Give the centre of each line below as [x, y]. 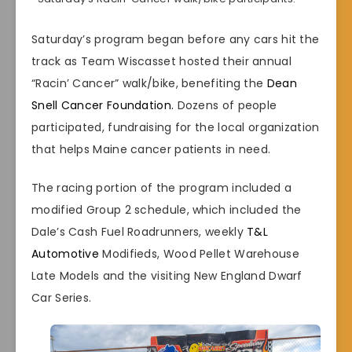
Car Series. [62, 297]
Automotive [66, 253]
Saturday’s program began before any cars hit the [176, 39]
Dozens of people [225, 105]
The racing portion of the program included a [162, 187]
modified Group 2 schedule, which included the [167, 209]
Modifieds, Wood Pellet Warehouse [199, 253]
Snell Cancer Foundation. [103, 105]
